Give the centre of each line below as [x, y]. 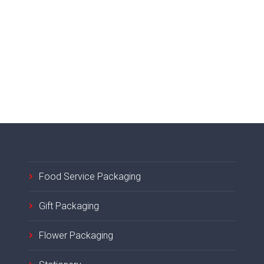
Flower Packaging [76, 235]
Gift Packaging [69, 206]
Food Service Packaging [90, 176]
